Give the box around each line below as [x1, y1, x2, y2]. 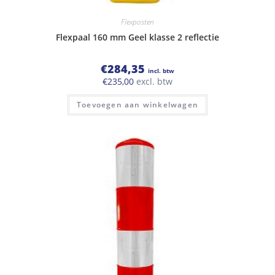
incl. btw [148, 66, 174, 76]
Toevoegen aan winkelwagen [77, 99, 198, 110]
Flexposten [121, 17, 154, 28]
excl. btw [134, 76, 172, 88]
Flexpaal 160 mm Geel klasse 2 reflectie [56, 31, 219, 44]
